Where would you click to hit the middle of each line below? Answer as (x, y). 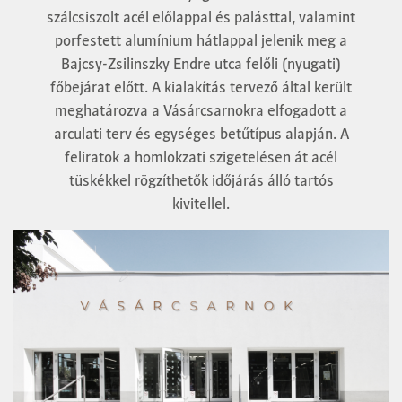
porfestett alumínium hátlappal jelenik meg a (201, 40)
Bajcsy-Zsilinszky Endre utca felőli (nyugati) (201, 63)
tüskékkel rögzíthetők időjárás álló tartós (201, 180)
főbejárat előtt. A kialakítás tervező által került (201, 87)
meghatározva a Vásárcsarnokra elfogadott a (201, 110)
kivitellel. (201, 203)
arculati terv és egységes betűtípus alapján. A (201, 133)
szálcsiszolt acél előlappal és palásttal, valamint (201, 17)
